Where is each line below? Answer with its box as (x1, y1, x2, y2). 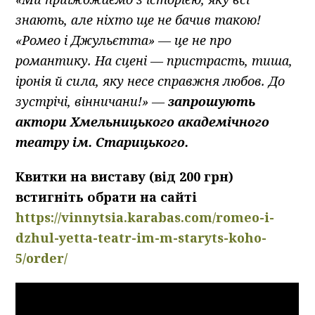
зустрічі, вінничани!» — (15, 92, 169, 110)
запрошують (168, 92, 256, 110)
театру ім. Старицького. (15, 133, 189, 150)
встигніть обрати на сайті (15, 188, 198, 205)
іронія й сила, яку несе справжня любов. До (15, 72, 285, 89)
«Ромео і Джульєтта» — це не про (15, 31, 232, 49)
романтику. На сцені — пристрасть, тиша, (15, 51, 293, 69)
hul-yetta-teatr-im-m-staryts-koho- (31, 229, 267, 246)
